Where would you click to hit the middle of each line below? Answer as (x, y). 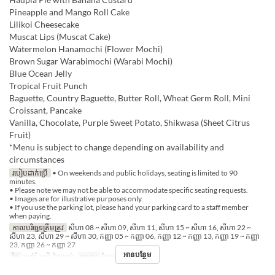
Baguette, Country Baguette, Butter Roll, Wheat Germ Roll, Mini (130, 98)
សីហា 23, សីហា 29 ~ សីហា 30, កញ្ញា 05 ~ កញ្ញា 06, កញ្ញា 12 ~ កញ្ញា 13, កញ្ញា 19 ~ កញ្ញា (134, 236)
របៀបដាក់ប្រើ (30, 173)
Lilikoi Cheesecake (44, 25)
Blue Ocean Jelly (41, 74)
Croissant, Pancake (45, 110)
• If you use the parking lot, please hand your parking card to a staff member (129, 207)
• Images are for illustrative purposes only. (76, 199)
